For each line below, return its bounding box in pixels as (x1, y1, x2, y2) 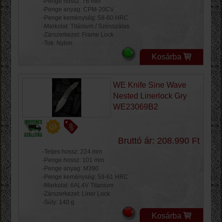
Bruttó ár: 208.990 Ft (118, 136, 200, 146)
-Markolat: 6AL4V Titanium (42, 182, 113, 189)
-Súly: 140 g (42, 199, 74, 206)
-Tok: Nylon (42, 39, 72, 47)
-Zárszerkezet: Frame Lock (42, 31, 113, 38)
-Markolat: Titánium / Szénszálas (42, 22, 129, 30)
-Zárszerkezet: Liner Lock (42, 190, 110, 198)
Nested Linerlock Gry (112, 92, 187, 101)
